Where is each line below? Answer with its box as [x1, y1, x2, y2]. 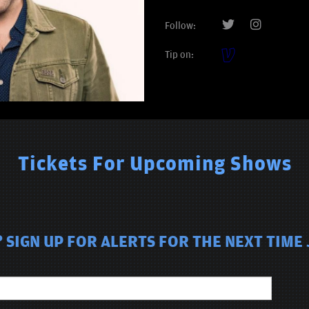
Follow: [165, 20, 198, 32]
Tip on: [165, 49, 194, 61]
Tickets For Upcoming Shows [17, 152, 292, 176]
